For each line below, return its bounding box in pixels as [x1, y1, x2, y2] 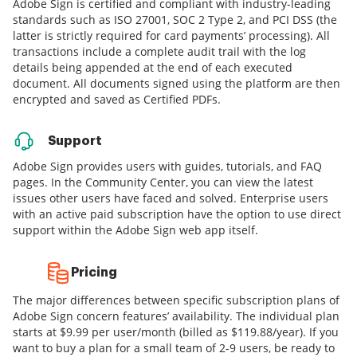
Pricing [69, 266, 117, 280]
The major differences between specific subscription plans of [13, 292, 339, 308]
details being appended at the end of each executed [13, 60, 292, 76]
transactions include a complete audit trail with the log [13, 44, 306, 60]
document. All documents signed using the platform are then [13, 76, 340, 92]
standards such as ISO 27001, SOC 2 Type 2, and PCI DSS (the [13, 12, 337, 28]
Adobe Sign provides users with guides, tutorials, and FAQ [13, 159, 322, 175]
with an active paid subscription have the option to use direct [13, 206, 341, 222]
